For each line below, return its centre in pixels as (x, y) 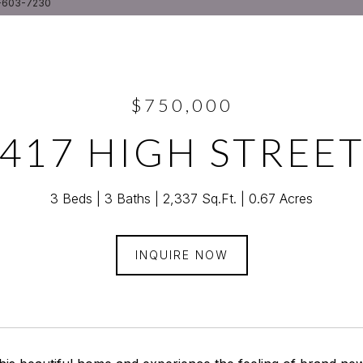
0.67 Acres (281, 199)
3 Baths (128, 199)
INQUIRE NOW (181, 255)
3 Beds (71, 199)
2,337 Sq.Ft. (200, 199)
